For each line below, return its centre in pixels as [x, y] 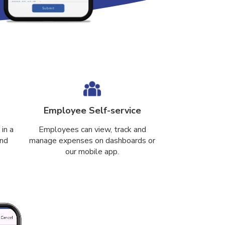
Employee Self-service [92, 110]
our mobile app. [92, 152]
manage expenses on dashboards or [92, 141]
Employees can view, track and [92, 130]
